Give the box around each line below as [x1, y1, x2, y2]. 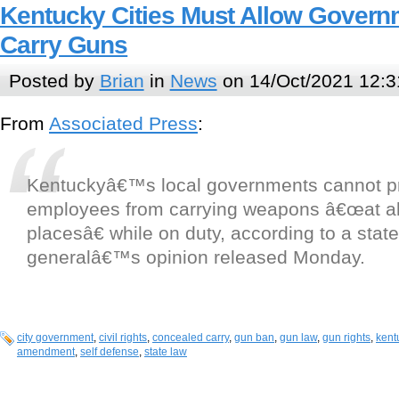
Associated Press [49, 113, 198, 134]
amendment [17, 346, 75, 359]
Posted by [8, 69, 100, 91]
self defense [80, 346, 139, 359]
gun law [280, 331, 317, 345]
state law [144, 346, 187, 359]
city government [17, 331, 94, 345]
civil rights [99, 331, 147, 345]
